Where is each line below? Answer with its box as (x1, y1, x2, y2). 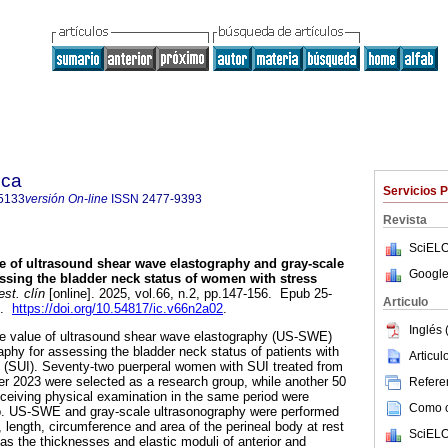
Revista (383, 213, 427, 227)
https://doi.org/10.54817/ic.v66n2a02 (12, 301, 223, 317)
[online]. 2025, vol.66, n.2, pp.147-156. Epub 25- (45, 286, 332, 302)
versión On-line (25, 192, 108, 206)
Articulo (383, 295, 428, 309)
